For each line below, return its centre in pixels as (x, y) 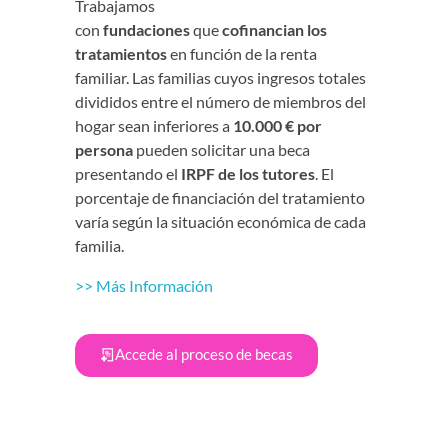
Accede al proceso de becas (204, 354)
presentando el (128, 174)
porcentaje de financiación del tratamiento (220, 198)
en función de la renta (242, 54)
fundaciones (148, 30)
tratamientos (121, 54)
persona (104, 150)
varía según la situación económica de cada (220, 222)
